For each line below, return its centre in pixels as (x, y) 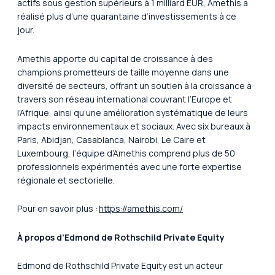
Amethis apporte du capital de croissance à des (115, 58)
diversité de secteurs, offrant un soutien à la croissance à (134, 85)
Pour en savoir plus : (58, 209)
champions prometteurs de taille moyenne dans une (123, 72)
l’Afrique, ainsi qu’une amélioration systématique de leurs (133, 112)
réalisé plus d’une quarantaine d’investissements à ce (127, 17)
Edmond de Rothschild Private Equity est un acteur (120, 266)
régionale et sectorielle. (70, 180)
